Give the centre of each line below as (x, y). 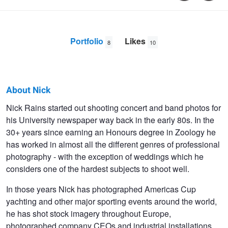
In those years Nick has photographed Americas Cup (101, 189)
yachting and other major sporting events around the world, (111, 202)
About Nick (28, 91)
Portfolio (88, 41)
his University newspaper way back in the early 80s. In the (110, 120)
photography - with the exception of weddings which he (105, 157)
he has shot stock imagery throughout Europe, (89, 214)
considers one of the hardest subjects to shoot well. (98, 169)
